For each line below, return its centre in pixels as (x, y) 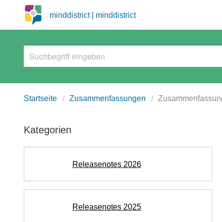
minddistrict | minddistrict (93, 15)
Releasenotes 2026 (107, 164)
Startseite (40, 98)
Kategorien (48, 130)
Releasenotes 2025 (107, 207)
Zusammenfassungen (108, 98)
